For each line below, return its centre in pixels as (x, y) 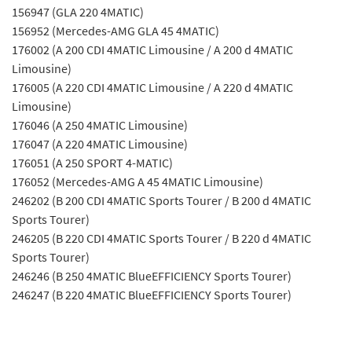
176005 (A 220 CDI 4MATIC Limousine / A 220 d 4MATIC (152, 87)
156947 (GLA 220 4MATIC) (78, 12)
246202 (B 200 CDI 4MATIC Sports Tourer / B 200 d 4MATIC (161, 200)
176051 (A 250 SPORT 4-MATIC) (92, 163)
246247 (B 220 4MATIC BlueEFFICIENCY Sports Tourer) (152, 295)
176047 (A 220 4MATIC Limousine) (100, 144)
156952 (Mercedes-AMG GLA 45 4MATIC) (115, 31)
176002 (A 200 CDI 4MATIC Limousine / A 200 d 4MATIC (152, 49)
